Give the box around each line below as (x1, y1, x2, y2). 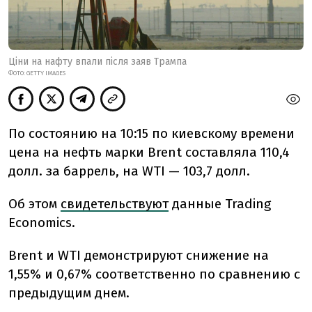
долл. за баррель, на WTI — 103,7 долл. (8, 163, 250, 180)
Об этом (8, 196, 57, 212)
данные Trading (172, 196, 271, 212)
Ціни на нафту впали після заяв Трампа (8, 56, 187, 68)
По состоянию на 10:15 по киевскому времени (8, 125, 295, 142)
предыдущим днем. (8, 285, 130, 302)
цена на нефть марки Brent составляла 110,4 (8, 144, 290, 161)
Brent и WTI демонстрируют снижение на (8, 247, 269, 264)
